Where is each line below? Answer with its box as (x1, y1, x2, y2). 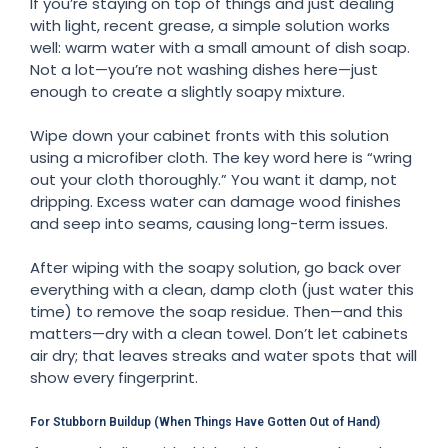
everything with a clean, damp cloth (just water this (30, 278, 414, 300)
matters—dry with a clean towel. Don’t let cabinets (30, 322, 408, 344)
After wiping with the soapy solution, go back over (30, 256, 401, 278)
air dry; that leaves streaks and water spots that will (30, 344, 417, 366)
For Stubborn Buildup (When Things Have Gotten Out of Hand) (30, 414, 380, 429)
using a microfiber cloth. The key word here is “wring (30, 146, 412, 168)
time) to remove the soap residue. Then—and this (30, 300, 403, 322)
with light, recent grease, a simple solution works (30, 14, 390, 36)
